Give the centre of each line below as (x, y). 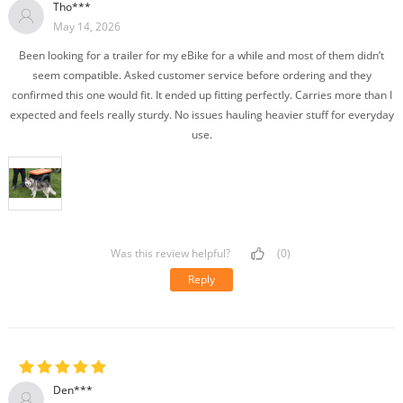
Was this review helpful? (172, 253)
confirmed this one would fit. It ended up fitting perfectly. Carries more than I (201, 94)
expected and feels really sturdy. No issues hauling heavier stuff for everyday (201, 114)
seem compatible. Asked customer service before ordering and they (201, 75)
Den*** (72, 390)
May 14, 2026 (86, 26)
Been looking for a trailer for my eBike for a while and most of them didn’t (201, 55)
